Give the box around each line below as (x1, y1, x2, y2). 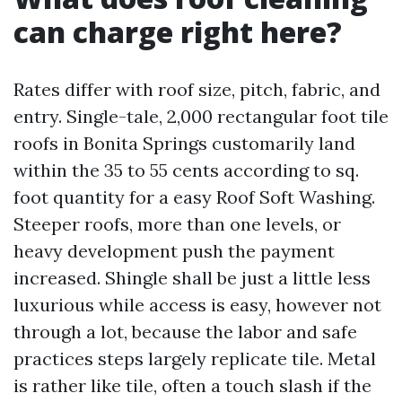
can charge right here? (13, 13, 342, 51)
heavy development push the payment (13, 240, 335, 262)
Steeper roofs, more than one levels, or (13, 213, 341, 235)
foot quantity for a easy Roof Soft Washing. (13, 186, 375, 208)
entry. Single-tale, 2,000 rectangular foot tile (13, 105, 389, 127)
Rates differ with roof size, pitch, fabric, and (13, 78, 380, 100)
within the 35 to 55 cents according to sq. (13, 159, 359, 181)
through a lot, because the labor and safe (13, 320, 357, 343)
